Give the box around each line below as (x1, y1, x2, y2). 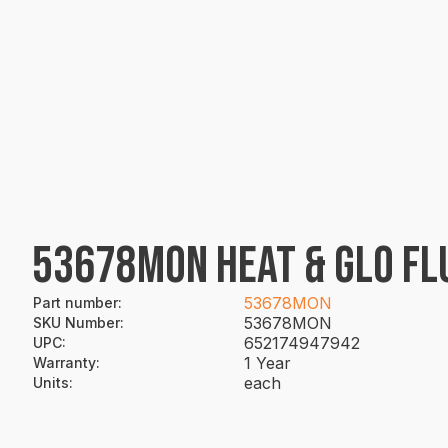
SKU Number (33, 314, 120, 331)
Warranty (33, 354, 96, 371)
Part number (33, 294, 118, 311)
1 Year (244, 353, 291, 373)
